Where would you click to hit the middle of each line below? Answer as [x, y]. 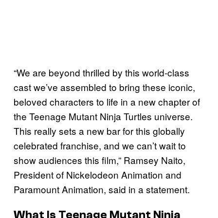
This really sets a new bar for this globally [99, 130]
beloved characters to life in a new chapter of [107, 101]
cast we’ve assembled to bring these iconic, [104, 87]
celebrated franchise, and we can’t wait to [100, 145]
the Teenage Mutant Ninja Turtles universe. [103, 116]
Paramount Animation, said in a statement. [102, 189]
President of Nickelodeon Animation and [98, 174]
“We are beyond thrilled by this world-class [101, 72]
